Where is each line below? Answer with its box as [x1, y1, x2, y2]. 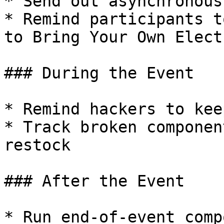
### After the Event [4, 172, 184, 190]
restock [4, 136, 70, 154]
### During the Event [4, 64, 194, 82]
